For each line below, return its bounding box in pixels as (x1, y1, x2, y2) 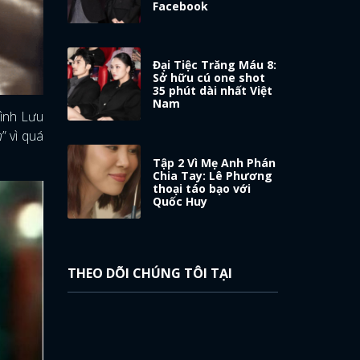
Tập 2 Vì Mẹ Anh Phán (153, 155, 276, 171)
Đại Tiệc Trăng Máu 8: (153, 57, 277, 73)
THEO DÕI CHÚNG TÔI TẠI (67, 264, 232, 283)
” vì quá (2, 127, 43, 145)
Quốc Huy (153, 194, 208, 210)
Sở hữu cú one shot (153, 70, 266, 86)
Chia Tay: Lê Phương (153, 168, 273, 184)
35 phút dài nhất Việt (153, 83, 273, 99)
